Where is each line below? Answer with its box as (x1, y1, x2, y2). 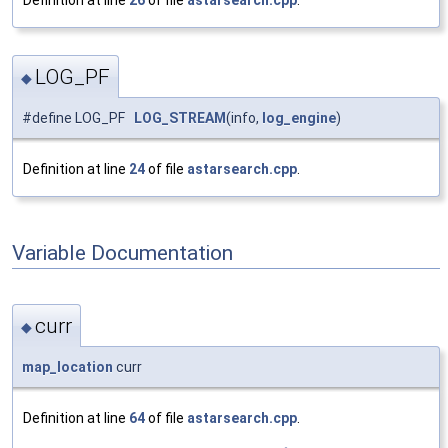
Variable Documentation (12, 241, 233, 266)
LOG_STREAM (134, 110, 226, 127)
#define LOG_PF (22, 110, 134, 127)
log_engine (262, 110, 336, 127)
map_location (22, 359, 113, 376)
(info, (226, 110, 262, 127)
